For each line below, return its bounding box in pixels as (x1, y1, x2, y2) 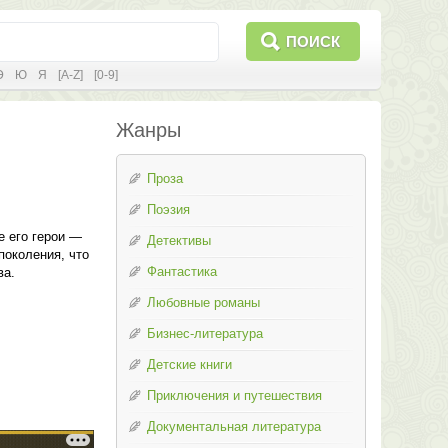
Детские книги (146, 357, 232, 372)
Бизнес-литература (146, 326, 263, 341)
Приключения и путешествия (146, 388, 322, 403)
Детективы (146, 233, 211, 248)
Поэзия (146, 202, 190, 217)
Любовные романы (146, 295, 260, 310)
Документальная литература (146, 419, 321, 434)
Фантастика (146, 264, 217, 279)
